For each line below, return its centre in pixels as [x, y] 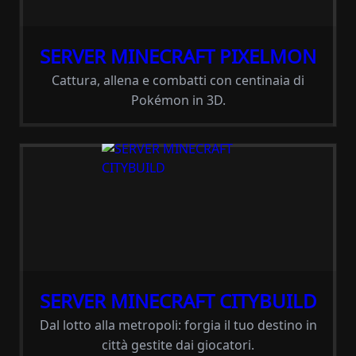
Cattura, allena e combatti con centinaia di [178, 80]
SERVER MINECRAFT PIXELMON [178, 56]
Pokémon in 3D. [178, 100]
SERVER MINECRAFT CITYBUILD [178, 301]
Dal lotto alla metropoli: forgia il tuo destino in [178, 325]
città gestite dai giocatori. [178, 345]
